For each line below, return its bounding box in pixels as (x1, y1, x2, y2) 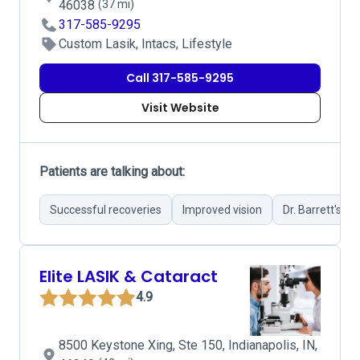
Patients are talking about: (39, 164, 185, 179)
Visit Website (141, 100, 219, 116)
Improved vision (182, 203, 262, 216)
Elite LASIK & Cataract (39, 265, 218, 288)
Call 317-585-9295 (126, 70, 234, 86)
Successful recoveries (50, 203, 162, 216)
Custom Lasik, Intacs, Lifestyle (59, 36, 232, 51)
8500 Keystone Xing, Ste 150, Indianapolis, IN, (59, 337, 317, 353)
